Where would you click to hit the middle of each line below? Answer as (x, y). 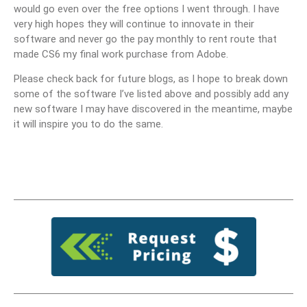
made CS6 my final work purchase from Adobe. (121, 54)
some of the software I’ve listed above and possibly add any (151, 94)
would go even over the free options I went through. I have (147, 9)
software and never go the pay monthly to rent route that (145, 39)
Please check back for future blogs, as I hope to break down (151, 78)
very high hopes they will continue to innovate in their (134, 24)
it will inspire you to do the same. (88, 124)
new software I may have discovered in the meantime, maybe (153, 109)
